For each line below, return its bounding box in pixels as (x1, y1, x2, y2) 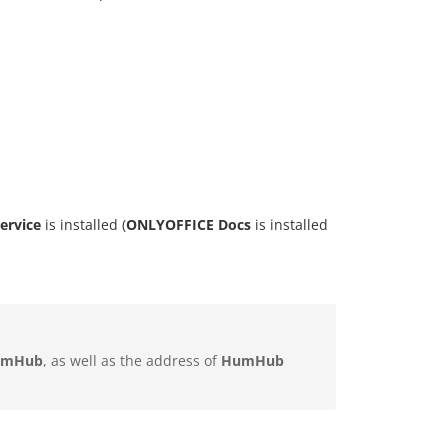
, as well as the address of (43, 351, 221, 371)
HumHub (221, 351, 284, 371)
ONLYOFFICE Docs (126, 215, 251, 235)
